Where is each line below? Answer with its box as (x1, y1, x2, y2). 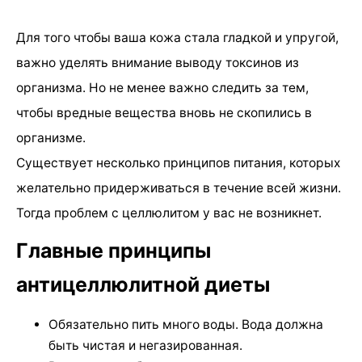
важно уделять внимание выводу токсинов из (16, 54, 299, 70)
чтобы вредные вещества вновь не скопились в (16, 104, 312, 120)
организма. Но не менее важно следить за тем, (16, 79, 309, 95)
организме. (16, 129, 86, 145)
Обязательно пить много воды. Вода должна (48, 316, 323, 332)
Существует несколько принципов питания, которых (16, 154, 340, 170)
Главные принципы (16, 238, 211, 263)
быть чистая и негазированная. (48, 337, 242, 353)
